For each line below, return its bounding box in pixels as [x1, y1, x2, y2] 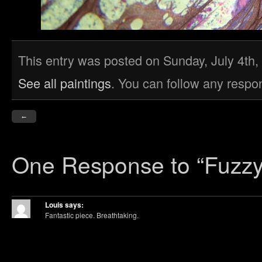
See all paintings [18, 74, 111, 92]
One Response [12, 147, 164, 180]
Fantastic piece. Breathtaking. [45, 209, 139, 220]
